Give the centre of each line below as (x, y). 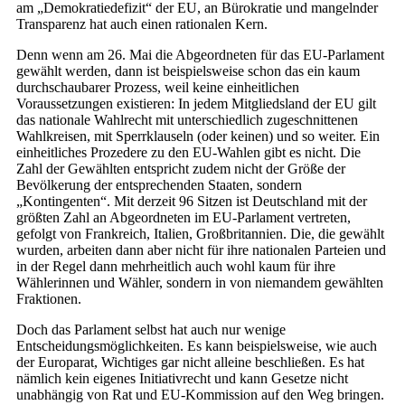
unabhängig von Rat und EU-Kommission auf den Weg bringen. (200, 395)
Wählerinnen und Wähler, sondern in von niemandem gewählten (200, 283)
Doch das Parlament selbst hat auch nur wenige (151, 330)
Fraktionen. (49, 299)
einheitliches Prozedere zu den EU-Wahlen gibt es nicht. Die (188, 153)
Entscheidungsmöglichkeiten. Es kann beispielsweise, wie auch (197, 346)
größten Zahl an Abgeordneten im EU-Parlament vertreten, (184, 218)
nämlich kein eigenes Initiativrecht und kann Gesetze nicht (182, 379)
